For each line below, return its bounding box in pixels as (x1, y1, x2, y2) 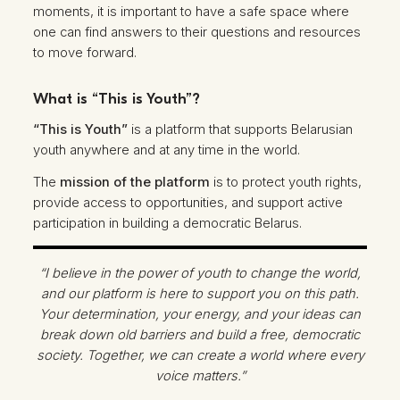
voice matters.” (154, 368, 246, 385)
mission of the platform (60, 173, 211, 190)
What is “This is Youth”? (33, 90, 201, 108)
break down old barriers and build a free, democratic (40, 327, 360, 344)
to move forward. (33, 44, 137, 61)
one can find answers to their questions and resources (33, 23, 362, 40)
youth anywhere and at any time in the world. (33, 141, 301, 158)
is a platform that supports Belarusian (128, 121, 354, 137)
